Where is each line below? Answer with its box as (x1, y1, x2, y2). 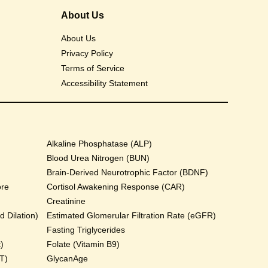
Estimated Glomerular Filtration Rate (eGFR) (47, 211, 217, 220)
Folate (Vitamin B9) (47, 239, 120, 249)
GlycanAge (47, 254, 89, 263)
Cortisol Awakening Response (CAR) (47, 182, 185, 191)
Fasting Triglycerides (47, 225, 126, 234)
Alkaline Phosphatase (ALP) (47, 139, 153, 148)
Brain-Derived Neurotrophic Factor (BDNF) (47, 167, 209, 177)
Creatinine (47, 196, 86, 206)
